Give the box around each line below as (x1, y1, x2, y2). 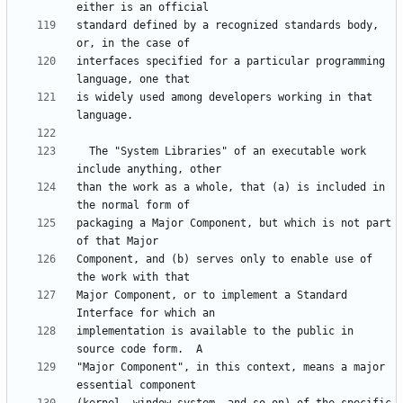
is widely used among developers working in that (76, 91, 372, 104)
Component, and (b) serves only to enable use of (76, 253, 372, 266)
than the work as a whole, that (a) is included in (76, 181, 385, 194)
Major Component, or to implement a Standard (76, 289, 347, 302)
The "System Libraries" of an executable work (76, 145, 89, 158)
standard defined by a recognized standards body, (76, 19, 379, 32)
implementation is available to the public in (76, 325, 354, 338)
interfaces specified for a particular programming (76, 55, 385, 68)
